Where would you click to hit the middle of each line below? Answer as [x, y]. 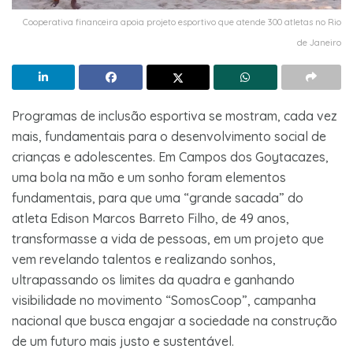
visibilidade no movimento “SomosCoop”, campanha [164, 300]
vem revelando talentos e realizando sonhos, [144, 259]
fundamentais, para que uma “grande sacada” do [158, 197]
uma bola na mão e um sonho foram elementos [149, 177]
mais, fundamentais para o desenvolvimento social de [169, 136]
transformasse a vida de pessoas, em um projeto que [168, 238]
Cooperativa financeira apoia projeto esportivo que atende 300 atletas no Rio [182, 22]
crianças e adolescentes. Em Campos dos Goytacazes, [170, 156]
